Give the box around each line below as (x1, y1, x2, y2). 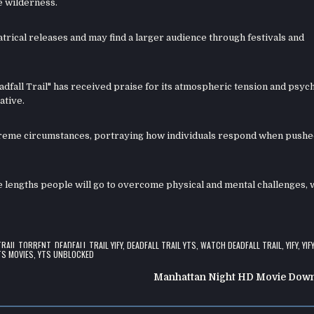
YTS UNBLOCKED (38, 247, 95, 260)
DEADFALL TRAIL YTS (127, 238, 197, 251)
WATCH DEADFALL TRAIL (200, 238, 282, 251)
